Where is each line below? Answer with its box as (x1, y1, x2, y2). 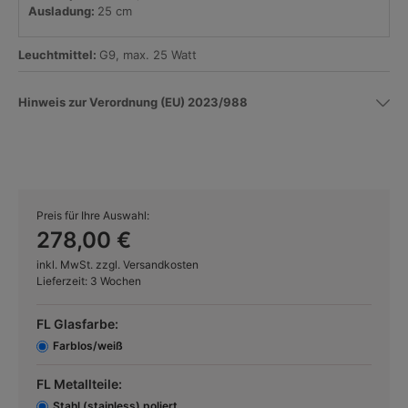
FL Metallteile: (36, 376, 122, 392)
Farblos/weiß (53, 339, 123, 352)
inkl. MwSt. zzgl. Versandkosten (36, 258, 199, 271)
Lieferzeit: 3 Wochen (36, 274, 141, 288)
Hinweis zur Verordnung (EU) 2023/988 (18, 95, 248, 109)
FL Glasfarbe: (36, 316, 118, 331)
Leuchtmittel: (18, 47, 99, 62)
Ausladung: (28, 4, 97, 18)
